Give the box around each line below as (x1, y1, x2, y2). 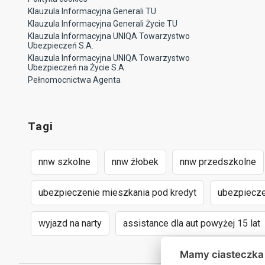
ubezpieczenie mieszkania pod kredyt (38, 186, 196, 198)
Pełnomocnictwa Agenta (28, 75, 121, 85)
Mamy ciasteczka (180, 248, 264, 260)
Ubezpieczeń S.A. (28, 40, 93, 50)
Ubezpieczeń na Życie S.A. (28, 62, 126, 72)
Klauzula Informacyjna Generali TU (28, 6, 156, 16)
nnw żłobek (112, 156, 159, 167)
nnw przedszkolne (180, 156, 256, 167)
